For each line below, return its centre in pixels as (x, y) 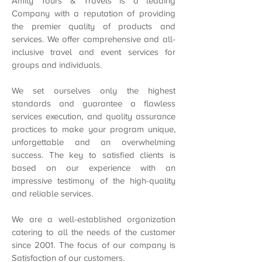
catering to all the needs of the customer (94, 232)
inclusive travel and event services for (94, 52)
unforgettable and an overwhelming (94, 142)
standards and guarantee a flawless (94, 104)
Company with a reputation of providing (94, 13)
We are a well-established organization (94, 219)
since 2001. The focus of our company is (94, 245)
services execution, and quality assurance (94, 116)
